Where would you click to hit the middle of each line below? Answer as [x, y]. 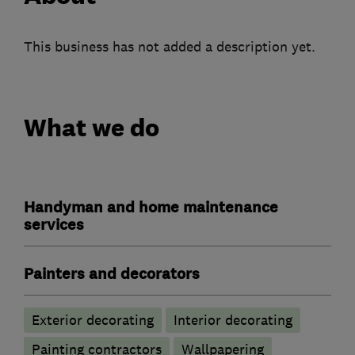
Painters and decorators [112, 275]
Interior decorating [233, 321]
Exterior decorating [93, 321]
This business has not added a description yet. [170, 46]
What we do [92, 128]
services [54, 225]
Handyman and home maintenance [151, 208]
